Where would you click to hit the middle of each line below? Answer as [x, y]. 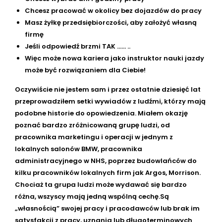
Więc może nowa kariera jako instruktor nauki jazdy [114, 58]
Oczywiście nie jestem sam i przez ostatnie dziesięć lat [108, 90]
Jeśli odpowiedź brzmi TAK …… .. [78, 47]
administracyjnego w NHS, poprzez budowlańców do [106, 161]
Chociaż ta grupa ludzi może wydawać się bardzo [101, 185]
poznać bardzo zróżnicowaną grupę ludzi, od [92, 125]
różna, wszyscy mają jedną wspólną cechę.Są [92, 197]
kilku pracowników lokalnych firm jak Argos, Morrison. [108, 173]
